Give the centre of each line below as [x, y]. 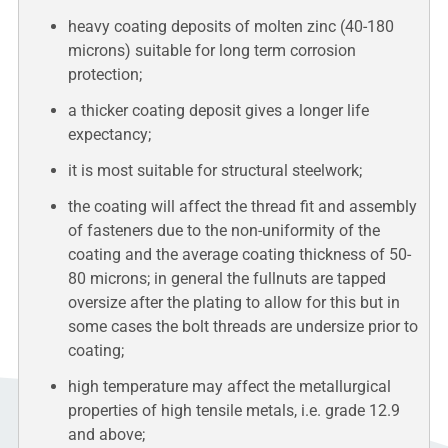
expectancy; [109, 135]
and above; [106, 435]
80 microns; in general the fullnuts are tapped [226, 279]
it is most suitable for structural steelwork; [214, 171]
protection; [104, 75]
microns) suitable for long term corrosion [211, 51]
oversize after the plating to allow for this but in [233, 303]
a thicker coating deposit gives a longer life [218, 111]
